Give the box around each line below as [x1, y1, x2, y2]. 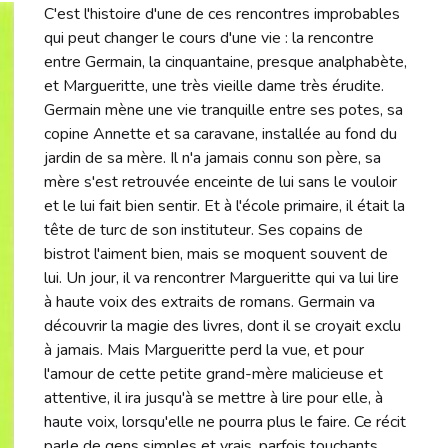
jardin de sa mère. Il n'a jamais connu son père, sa [44, 146, 382, 169]
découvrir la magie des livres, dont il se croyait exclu [44, 314, 402, 337]
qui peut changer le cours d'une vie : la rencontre [44, 26, 375, 49]
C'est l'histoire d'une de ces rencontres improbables [44, 2, 401, 25]
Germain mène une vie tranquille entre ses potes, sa [44, 98, 404, 121]
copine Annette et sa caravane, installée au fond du [44, 122, 398, 145]
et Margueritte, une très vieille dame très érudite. [44, 74, 385, 97]
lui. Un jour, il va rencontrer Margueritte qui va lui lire [44, 266, 400, 289]
